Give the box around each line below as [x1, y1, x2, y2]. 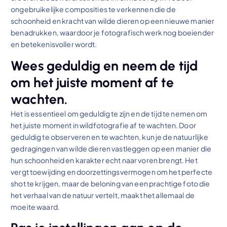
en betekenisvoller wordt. [11, 40, 97, 49]
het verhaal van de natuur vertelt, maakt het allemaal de [11, 190, 195, 200]
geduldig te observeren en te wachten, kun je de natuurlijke [11, 132, 209, 141]
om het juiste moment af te [11, 74, 174, 91]
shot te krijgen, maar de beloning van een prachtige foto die [11, 178, 210, 188]
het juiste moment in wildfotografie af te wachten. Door [11, 120, 196, 130]
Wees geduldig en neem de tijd [11, 57, 198, 74]
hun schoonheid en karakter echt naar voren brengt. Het [11, 155, 198, 165]
